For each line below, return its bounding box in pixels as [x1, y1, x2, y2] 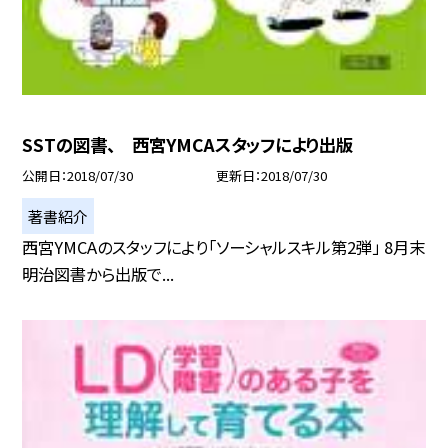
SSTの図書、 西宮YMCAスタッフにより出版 [22, 132, 354, 158]
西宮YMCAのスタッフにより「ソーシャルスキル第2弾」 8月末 [22, 235, 426, 260]
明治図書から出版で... [22, 262, 175, 287]
